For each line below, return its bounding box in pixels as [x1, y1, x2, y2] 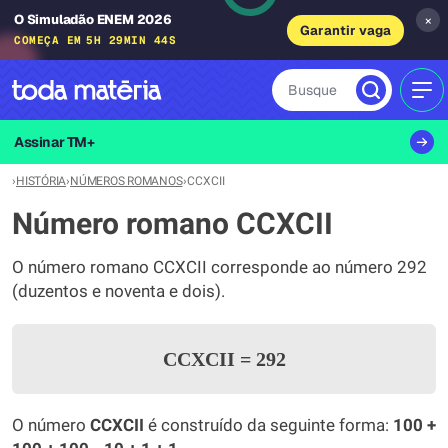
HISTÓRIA [16, 174, 67, 188]
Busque [288, 81, 337, 99]
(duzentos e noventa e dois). [12, 282, 225, 301]
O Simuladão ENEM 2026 [14, 10, 172, 28]
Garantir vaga [300, 21, 391, 39]
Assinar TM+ [14, 133, 95, 151]
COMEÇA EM [14, 32, 82, 47]
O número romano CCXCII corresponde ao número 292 [12, 258, 427, 277]
